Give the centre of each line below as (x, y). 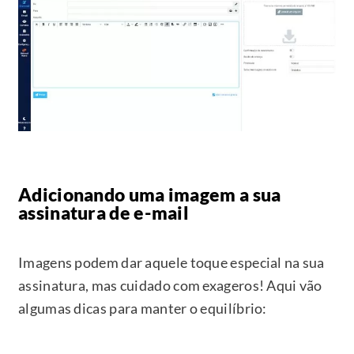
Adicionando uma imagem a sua (150, 195)
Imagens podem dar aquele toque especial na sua (171, 263)
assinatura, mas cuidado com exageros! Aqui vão (170, 286)
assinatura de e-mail (104, 213)
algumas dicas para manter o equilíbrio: (143, 309)
